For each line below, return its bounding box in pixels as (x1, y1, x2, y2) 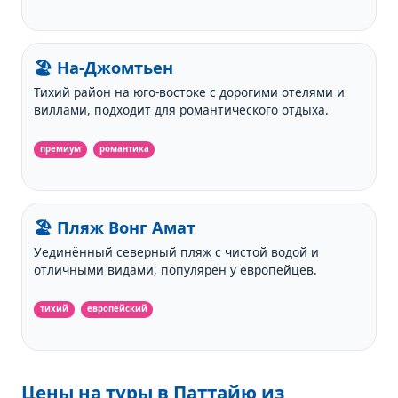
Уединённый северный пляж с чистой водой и (34, 243, 320, 261)
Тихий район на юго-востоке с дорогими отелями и (34, 84, 346, 101)
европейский (86, 303, 147, 315)
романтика (99, 143, 149, 155)
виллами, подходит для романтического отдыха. (34, 101, 330, 119)
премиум (40, 143, 82, 155)
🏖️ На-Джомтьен (34, 56, 174, 78)
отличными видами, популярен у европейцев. (34, 261, 318, 279)
